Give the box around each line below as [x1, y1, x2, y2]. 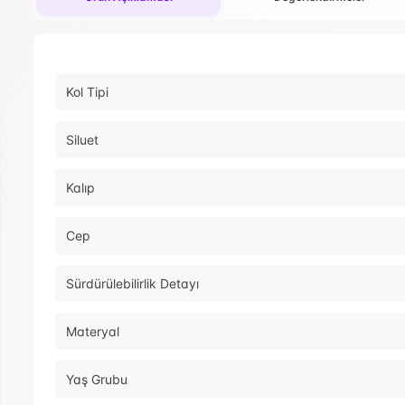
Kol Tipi [66, 84, 108, 100]
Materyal [66, 324, 119, 340]
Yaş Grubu [66, 372, 127, 388]
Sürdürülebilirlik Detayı [66, 276, 199, 292]
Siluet [66, 132, 99, 148]
